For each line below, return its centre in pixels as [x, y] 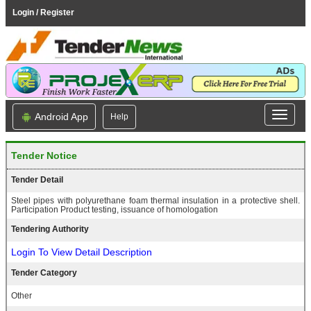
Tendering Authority [50, 229]
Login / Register [43, 12]
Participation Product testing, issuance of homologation [115, 210]
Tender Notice [44, 156]
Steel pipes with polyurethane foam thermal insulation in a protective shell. [155, 201]
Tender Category [44, 273]
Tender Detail [37, 180]
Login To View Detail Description [82, 252]
